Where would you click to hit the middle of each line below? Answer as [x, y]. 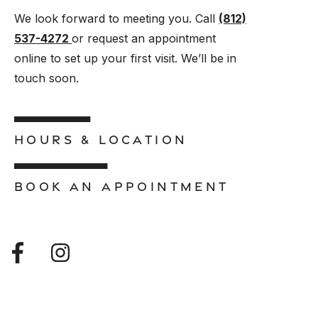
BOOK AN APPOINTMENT [122, 186]
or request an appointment [144, 38]
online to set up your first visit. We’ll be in [125, 58]
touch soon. [46, 78]
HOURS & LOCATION [101, 139]
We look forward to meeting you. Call [116, 18]
